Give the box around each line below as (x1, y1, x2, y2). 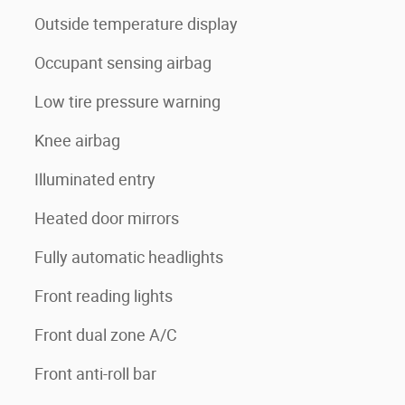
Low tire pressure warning (34, 92, 221, 111)
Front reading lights (34, 287, 173, 306)
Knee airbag (34, 131, 120, 150)
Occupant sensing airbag (34, 53, 212, 72)
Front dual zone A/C (34, 325, 177, 344)
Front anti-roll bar (34, 364, 156, 383)
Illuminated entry (34, 170, 155, 189)
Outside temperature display (34, 14, 238, 33)
